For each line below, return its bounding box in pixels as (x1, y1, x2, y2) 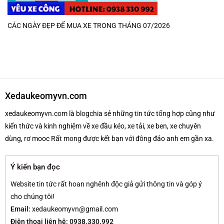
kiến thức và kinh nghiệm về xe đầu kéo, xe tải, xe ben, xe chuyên (5, 122, 201, 130)
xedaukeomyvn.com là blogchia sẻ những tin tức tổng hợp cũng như (5, 109, 215, 118)
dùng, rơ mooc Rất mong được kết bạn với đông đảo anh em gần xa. (5, 134, 214, 143)
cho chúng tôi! (10, 192, 54, 200)
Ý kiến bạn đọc (10, 163, 60, 172)
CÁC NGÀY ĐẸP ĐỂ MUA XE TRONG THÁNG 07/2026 (7, 21, 170, 30)
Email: (10, 204, 32, 213)
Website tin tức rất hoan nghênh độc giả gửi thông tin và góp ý (10, 179, 202, 188)
